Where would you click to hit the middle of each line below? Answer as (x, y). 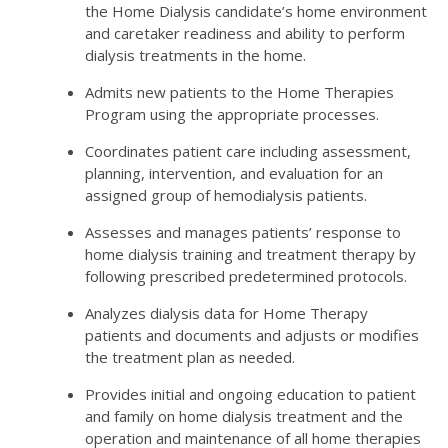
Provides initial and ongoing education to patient (250, 393)
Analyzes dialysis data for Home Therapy (226, 312)
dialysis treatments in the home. (195, 54)
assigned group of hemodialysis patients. (226, 194)
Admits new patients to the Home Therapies (239, 91)
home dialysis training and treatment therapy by (250, 253)
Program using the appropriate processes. (232, 113)
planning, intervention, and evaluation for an (234, 172)
